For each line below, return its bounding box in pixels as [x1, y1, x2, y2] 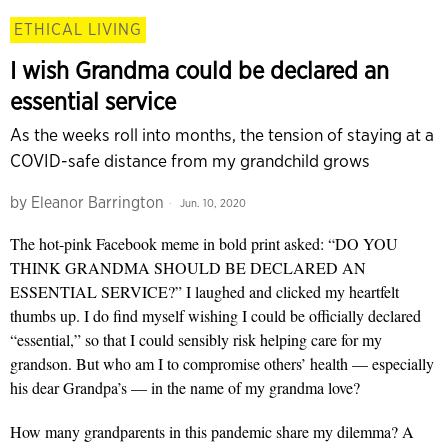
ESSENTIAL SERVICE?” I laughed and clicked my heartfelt [10, 281, 399, 303]
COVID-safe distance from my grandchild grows [10, 150, 370, 172]
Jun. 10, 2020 [177, 195, 246, 210]
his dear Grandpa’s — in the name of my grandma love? [10, 377, 360, 399]
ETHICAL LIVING [14, 20, 142, 40]
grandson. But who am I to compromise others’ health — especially [10, 353, 434, 375]
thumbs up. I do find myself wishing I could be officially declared [10, 305, 421, 327]
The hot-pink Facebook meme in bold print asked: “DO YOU [10, 233, 398, 255]
